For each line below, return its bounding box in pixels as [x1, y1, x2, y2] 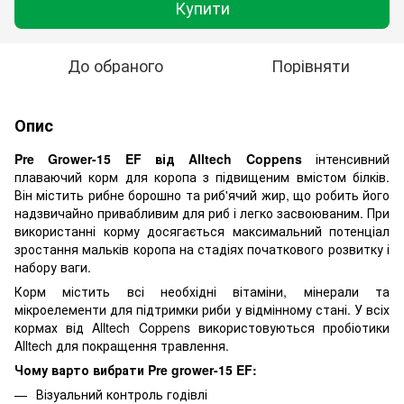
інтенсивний [301, 149, 390, 168]
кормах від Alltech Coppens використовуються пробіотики [14, 317, 390, 336]
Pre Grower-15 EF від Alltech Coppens [14, 149, 302, 168]
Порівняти [271, 52, 350, 77]
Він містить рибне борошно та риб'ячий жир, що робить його [14, 185, 390, 204]
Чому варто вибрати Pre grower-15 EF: [14, 360, 257, 379]
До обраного [68, 52, 163, 77]
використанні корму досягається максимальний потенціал [14, 221, 390, 240]
